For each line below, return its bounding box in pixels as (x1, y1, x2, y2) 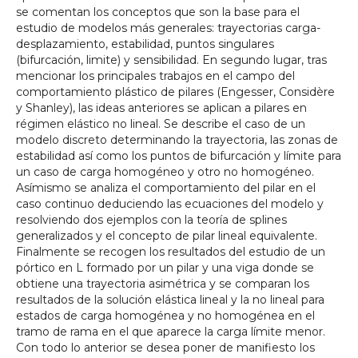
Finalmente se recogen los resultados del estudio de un (16, 245, 325, 259)
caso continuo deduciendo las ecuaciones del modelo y (16, 197, 324, 211)
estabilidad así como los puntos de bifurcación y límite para (16, 149, 341, 163)
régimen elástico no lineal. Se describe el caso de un (16, 117, 305, 131)
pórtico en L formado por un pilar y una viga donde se (16, 261, 314, 275)
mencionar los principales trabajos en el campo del (16, 69, 295, 83)
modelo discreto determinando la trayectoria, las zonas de (16, 133, 338, 147)
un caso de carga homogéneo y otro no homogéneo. (16, 165, 314, 179)
